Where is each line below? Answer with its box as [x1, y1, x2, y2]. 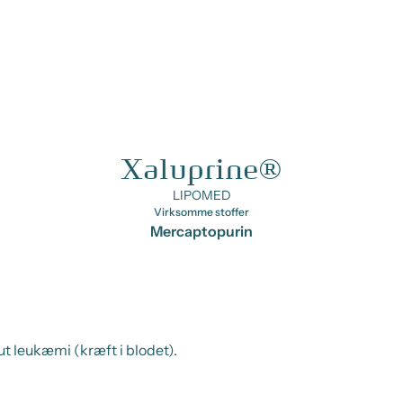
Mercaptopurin [150, 222, 253, 240]
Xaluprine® [121, 156, 282, 184]
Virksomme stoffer [154, 205, 249, 219]
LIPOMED [172, 187, 231, 203]
